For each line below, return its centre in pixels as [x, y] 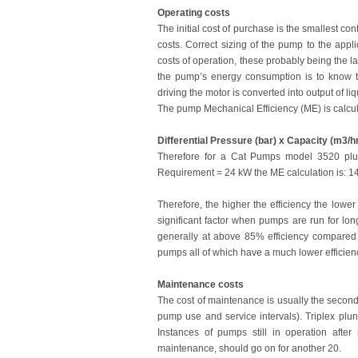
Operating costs [194, 13]
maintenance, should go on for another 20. [249, 348]
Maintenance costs [201, 284]
